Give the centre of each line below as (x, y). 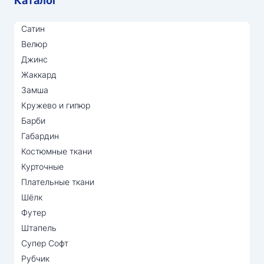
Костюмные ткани (57, 151)
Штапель (39, 227)
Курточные (42, 166)
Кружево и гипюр (56, 105)
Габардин (40, 136)
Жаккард (39, 74)
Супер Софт (45, 243)
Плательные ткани (58, 181)
